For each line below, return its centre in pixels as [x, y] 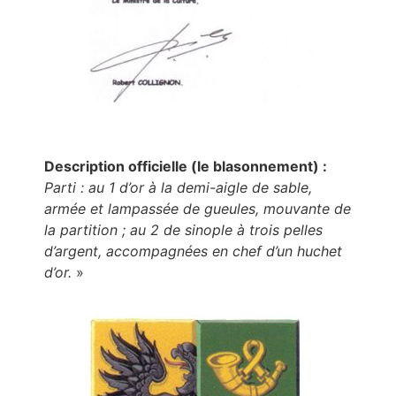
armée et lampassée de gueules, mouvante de [198, 209]
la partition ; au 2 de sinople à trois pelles [183, 230]
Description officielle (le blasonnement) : [186, 167]
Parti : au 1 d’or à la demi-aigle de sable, [178, 188]
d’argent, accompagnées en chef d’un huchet [193, 251]
